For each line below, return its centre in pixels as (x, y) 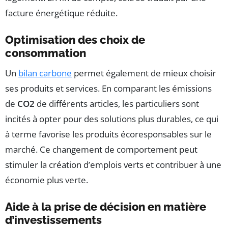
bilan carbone (45, 73)
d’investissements (53, 220)
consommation (46, 53)
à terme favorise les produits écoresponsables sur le (108, 134)
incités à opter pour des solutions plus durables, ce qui (112, 119)
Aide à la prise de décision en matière (106, 206)
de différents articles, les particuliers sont (117, 103)
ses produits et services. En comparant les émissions (108, 88)
